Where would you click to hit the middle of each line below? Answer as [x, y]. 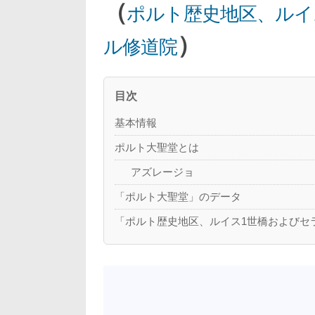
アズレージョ [162, 172]
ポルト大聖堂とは [157, 147]
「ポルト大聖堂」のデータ [178, 197]
